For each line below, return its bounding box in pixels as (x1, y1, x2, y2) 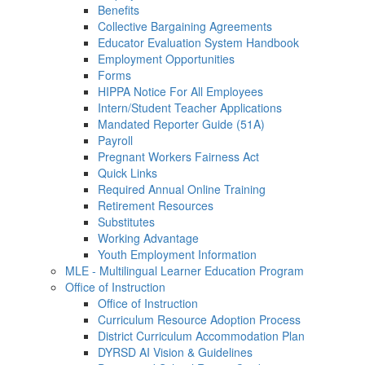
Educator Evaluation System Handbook (98, 34, 299, 51)
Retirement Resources (98, 197, 213, 213)
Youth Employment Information (98, 246, 257, 262)
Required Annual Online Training (98, 181, 266, 197)
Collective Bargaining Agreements (98, 18, 272, 34)
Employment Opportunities (98, 51, 235, 67)
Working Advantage (98, 230, 199, 246)
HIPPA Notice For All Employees (98, 83, 263, 99)
